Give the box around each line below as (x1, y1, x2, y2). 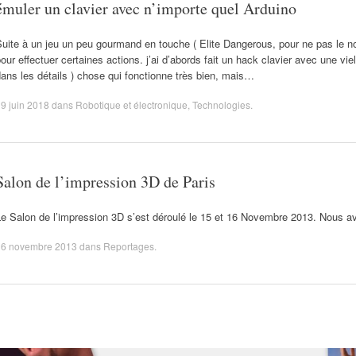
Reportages (103, 239, 154, 253)
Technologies (192, 98, 250, 111)
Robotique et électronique (75, 98, 188, 111)
